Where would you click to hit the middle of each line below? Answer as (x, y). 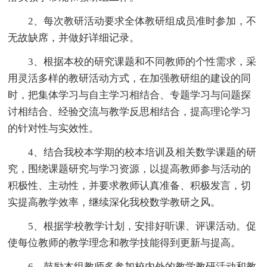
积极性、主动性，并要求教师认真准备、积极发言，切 (130, 185)
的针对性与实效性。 (54, 128)
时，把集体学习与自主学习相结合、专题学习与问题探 (130, 95)
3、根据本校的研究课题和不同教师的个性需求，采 (132, 61)
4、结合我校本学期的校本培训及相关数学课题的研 (132, 152)
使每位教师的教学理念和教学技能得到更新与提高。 (125, 243)
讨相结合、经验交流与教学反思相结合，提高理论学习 (130, 111)
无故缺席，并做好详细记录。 (74, 38)
